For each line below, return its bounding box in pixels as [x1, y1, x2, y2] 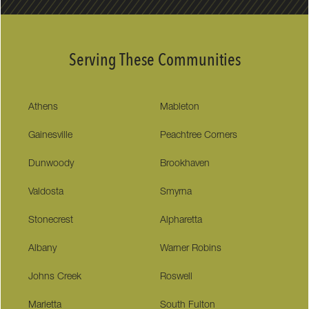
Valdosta [28, 188, 64, 198]
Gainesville [28, 131, 73, 141]
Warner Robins [159, 244, 221, 255]
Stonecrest [28, 216, 74, 226]
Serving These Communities [68, 53, 241, 70]
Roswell [159, 272, 192, 283]
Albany [28, 244, 57, 255]
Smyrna [159, 188, 192, 198]
